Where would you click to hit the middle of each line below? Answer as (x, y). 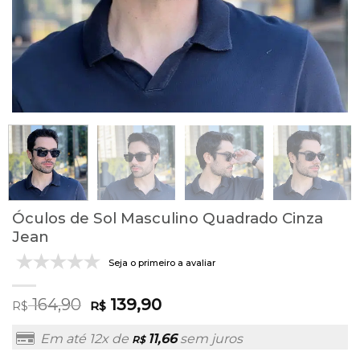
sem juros (210, 338)
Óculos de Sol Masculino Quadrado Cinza (168, 218)
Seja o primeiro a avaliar (162, 263)
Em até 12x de (86, 338)
